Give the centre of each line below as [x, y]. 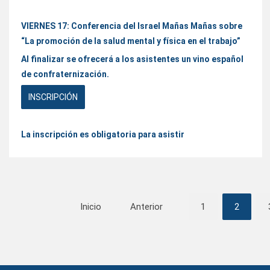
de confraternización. [65, 74]
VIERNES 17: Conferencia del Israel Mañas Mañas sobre [132, 26]
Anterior [146, 206]
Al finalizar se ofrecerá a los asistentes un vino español [132, 59]
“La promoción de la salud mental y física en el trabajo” [131, 41]
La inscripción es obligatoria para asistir [103, 134]
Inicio [91, 206]
